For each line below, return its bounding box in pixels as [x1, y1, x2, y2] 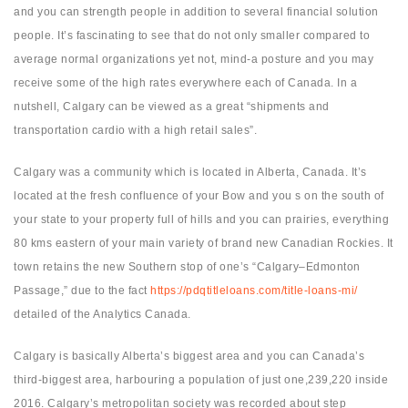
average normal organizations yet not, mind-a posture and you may [14, 53, 373, 66]
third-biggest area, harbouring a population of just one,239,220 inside [14, 373, 388, 387]
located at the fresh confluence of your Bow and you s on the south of [14, 189, 384, 203]
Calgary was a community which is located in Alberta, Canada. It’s [14, 166, 367, 179]
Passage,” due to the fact [14, 284, 150, 298]
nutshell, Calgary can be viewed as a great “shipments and [14, 100, 330, 114]
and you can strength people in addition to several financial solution [14, 5, 379, 19]
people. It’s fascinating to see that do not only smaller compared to [14, 29, 370, 43]
